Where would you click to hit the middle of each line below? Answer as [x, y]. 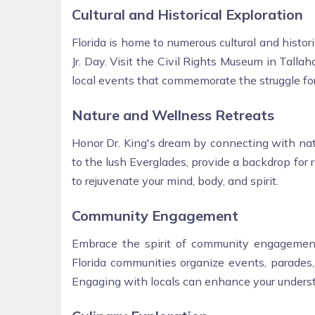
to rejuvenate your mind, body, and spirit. [175, 180]
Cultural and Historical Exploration [187, 14]
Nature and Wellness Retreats [173, 115]
